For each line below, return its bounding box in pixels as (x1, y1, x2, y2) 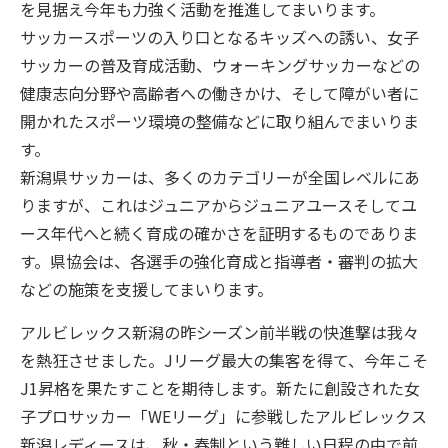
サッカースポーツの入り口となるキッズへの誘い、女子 (20, 24, 419, 49)
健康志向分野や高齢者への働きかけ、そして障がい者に (20, 80, 419, 105)
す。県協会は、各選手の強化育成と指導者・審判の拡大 (20, 248, 418, 273)
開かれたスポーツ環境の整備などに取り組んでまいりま (20, 108, 419, 133)
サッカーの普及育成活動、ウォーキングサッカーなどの (20, 52, 420, 77)
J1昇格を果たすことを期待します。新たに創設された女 (20, 375, 420, 400)
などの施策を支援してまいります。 (20, 276, 273, 301)
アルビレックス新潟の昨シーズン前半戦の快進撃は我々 (20, 319, 419, 344)
